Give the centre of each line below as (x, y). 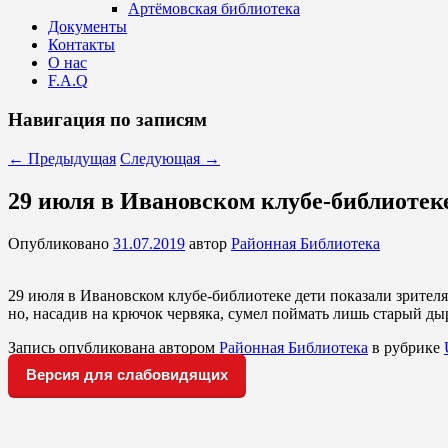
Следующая (162, 158)
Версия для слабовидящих (127, 374)
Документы (87, 27)
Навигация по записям (107, 120)
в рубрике (406, 347)
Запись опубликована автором (113, 347)
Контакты (81, 45)
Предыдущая (70, 158)
